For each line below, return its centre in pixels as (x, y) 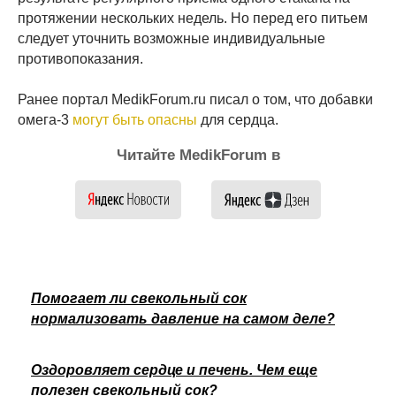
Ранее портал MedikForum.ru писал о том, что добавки (195, 100)
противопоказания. (80, 59)
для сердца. (238, 120)
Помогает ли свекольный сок (139, 299)
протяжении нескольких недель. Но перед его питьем (193, 19)
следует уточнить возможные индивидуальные (171, 39)
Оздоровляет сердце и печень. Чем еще (174, 370)
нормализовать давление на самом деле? (183, 319)
